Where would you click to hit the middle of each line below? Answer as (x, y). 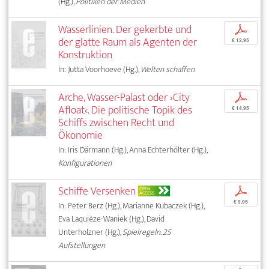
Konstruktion (86, 55)
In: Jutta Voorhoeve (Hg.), (100, 69)
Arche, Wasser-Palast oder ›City (124, 97)
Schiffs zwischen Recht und (116, 122)
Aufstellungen (82, 245)
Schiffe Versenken (97, 191)
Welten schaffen (168, 69)
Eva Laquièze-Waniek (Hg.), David (112, 219)
